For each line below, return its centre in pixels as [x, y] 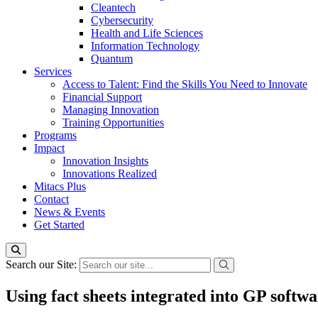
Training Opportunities [113, 122]
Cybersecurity [122, 20]
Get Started [59, 225]
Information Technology [145, 46]
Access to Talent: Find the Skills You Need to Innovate [185, 84]
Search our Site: [43, 264]
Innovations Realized [110, 174]
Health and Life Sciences [147, 33]
